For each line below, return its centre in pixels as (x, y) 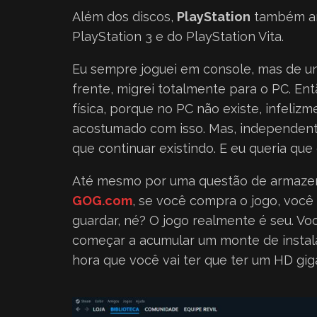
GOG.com (102, 200)
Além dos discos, (125, 16)
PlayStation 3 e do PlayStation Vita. (178, 36)
